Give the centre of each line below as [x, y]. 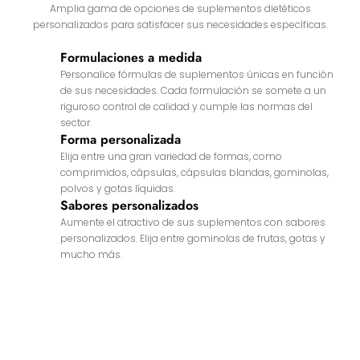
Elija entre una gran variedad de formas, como [171, 156]
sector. [76, 122]
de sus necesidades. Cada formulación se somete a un [193, 90]
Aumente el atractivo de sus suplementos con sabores [192, 222]
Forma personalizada [120, 139]
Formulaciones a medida [131, 57]
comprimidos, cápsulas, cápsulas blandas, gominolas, [194, 172]
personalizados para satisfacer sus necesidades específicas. [180, 24]
